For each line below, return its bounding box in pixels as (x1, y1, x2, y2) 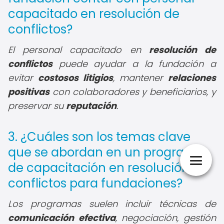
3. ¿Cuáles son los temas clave (8, 128, 190, 145)
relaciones (168, 71, 216, 84)
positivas (8, 85, 49, 98)
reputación (66, 99, 116, 112)
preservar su (8, 99, 66, 112)
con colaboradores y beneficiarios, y (49, 85, 216, 98)
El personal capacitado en (8, 43, 149, 56)
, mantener (113, 71, 168, 84)
